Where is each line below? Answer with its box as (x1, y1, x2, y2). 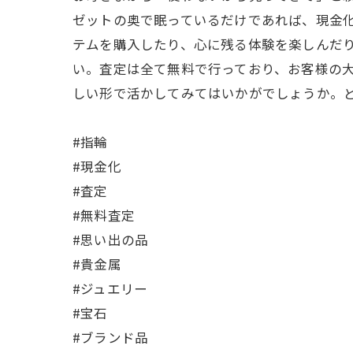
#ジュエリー (72, 279, 148, 298)
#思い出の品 (72, 230, 149, 249)
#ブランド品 (72, 328, 149, 347)
